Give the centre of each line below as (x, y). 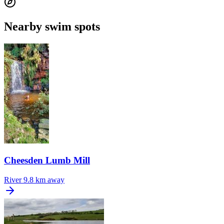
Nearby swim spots (52, 27)
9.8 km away (44, 179)
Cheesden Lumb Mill (47, 160)
